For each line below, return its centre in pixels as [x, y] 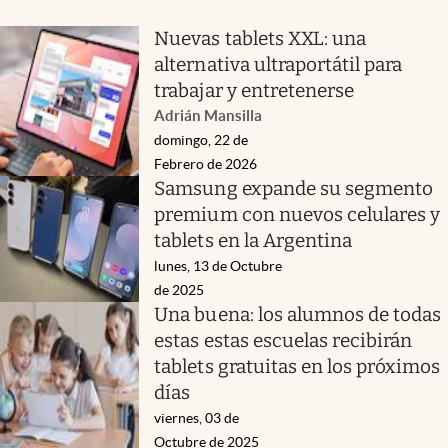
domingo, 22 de [201, 139]
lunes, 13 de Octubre [218, 265]
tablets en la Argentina [253, 240]
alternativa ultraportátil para [278, 64]
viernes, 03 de [197, 417]
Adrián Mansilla [208, 115]
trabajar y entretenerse [254, 90]
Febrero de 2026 [206, 163]
